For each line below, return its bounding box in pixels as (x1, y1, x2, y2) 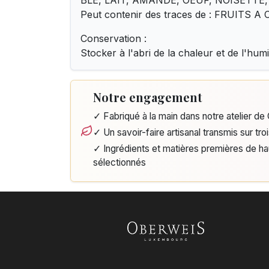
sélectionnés (92, 157, 146, 168)
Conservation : (80, 32, 147, 44)
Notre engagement (92, 89, 202, 105)
